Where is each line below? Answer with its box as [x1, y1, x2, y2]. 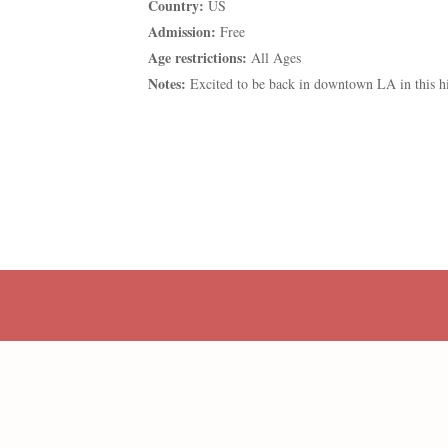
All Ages [251, 47, 302, 67]
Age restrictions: [148, 46, 248, 68]
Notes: [148, 72, 187, 94]
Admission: [148, 20, 217, 42]
